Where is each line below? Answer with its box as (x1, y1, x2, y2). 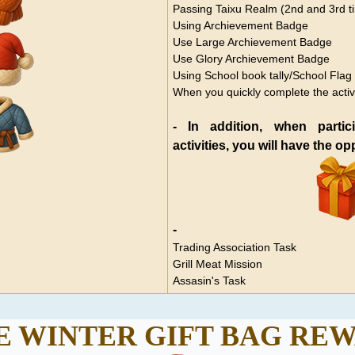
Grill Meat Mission (172, 257, 262, 270)
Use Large (172, 35, 227, 48)
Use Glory (172, 52, 223, 65)
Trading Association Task (172, 240, 296, 254)
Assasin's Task (172, 273, 246, 287)
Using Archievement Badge (172, 18, 308, 32)
